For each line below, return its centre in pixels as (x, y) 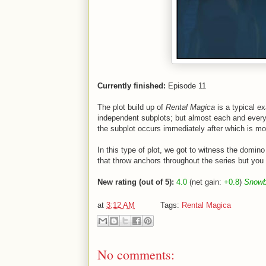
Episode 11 (186, 86)
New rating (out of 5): (136, 182)
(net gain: (205, 182)
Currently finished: (132, 86)
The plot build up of (132, 107)
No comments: (136, 254)
